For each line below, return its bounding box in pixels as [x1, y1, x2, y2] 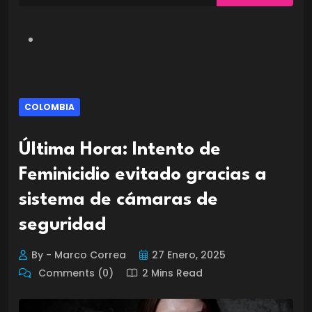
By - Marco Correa [31, 247, 126, 262]
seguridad [19, 215, 106, 234]
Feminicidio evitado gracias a [19, 165, 267, 184]
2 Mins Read [142, 265, 203, 280]
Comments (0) [36, 265, 114, 280]
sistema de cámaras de [19, 190, 218, 209]
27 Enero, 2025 [152, 247, 226, 262]
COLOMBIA [24, 100, 75, 113]
